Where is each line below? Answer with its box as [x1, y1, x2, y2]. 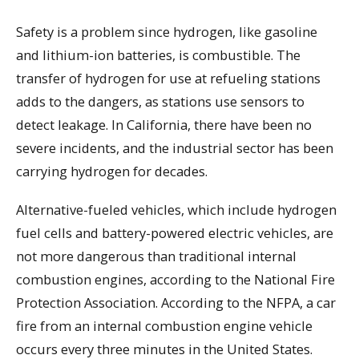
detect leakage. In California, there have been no [16, 115, 312, 134]
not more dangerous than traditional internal [16, 247, 296, 266]
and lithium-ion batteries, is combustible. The [16, 45, 301, 64]
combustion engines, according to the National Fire [16, 270, 335, 289]
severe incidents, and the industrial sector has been [16, 138, 333, 157]
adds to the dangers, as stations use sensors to [16, 91, 305, 111]
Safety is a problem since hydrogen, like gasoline [16, 22, 317, 41]
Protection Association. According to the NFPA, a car [16, 293, 336, 313]
